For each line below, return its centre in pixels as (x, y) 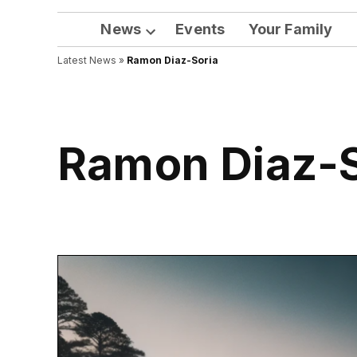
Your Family (290, 29)
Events (200, 29)
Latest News (87, 61)
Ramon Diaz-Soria (173, 61)
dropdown (175, 60)
